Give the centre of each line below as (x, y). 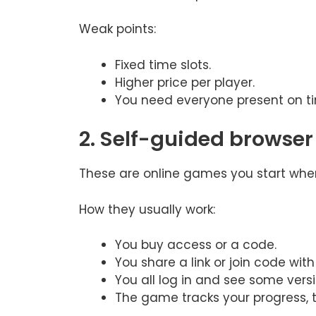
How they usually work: (147, 209)
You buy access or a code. (196, 245)
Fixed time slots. (163, 65)
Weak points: (117, 29)
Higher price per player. (185, 82)
